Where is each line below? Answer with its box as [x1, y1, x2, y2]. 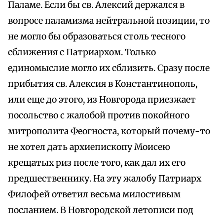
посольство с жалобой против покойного [8, 110, 189, 121]
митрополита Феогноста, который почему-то [8, 126, 210, 137]
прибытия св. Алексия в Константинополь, [8, 78, 197, 90]
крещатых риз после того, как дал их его [8, 157, 185, 169]
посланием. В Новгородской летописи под [8, 205, 193, 216]
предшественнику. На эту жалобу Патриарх [8, 173, 201, 184]
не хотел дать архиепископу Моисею [8, 142, 170, 153]
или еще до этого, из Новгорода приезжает [8, 94, 196, 106]
